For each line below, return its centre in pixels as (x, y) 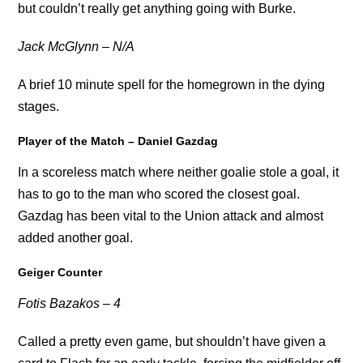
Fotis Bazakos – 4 (70, 303)
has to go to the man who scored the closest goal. (159, 194)
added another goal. (76, 237)
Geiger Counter (60, 272)
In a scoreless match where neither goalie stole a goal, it (179, 172)
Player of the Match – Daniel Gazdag (118, 141)
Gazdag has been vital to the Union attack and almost (171, 216)
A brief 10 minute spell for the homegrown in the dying (172, 84)
